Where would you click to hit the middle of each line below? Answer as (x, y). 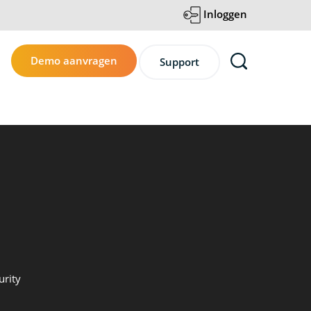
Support (179, 62)
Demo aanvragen (74, 60)
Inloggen (224, 14)
